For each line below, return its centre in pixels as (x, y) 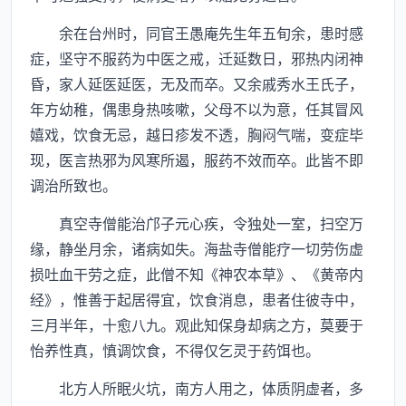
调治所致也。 (73, 185)
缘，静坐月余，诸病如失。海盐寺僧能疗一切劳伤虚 (197, 248)
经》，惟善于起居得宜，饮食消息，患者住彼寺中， (197, 299)
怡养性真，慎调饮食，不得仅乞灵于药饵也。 (175, 350)
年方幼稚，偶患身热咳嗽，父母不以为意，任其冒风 (197, 109)
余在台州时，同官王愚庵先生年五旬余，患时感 (197, 33)
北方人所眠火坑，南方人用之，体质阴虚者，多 (197, 388)
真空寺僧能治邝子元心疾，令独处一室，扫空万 (197, 223)
